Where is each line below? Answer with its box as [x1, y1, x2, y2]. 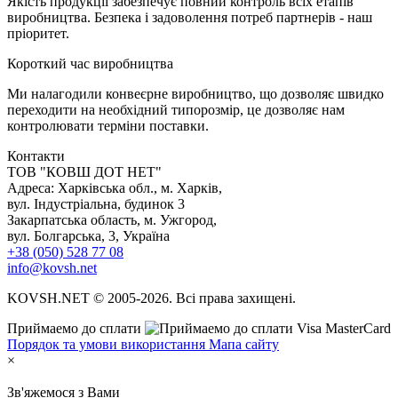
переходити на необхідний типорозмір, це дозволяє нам [7, 101, 345, 117]
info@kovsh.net [7, 259, 97, 275]
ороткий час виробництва [16, 55, 173, 71]
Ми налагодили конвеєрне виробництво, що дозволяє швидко [7, 85, 384, 101]
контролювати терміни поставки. [7, 117, 209, 133]
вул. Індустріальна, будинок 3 [7, 195, 185, 211]
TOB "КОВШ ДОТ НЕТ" [7, 163, 162, 179]
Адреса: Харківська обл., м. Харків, [7, 179, 222, 195]
